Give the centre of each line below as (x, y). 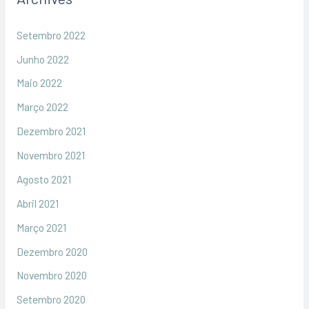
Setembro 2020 (51, 299)
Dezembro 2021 (51, 131)
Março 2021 (41, 227)
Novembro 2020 (51, 275)
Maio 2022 (39, 83)
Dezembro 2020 (52, 251)
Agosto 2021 (43, 179)
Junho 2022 (42, 59)
